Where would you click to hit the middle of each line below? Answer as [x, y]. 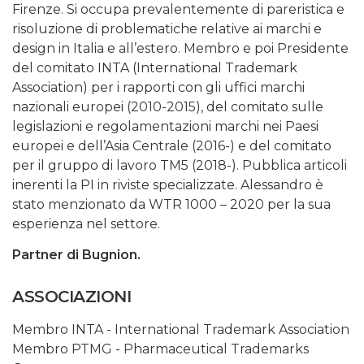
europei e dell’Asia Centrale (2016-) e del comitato [172, 146]
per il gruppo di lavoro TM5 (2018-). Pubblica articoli [180, 166]
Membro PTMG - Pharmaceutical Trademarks [160, 349]
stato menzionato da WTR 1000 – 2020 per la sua [171, 205]
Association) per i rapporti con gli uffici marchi [158, 88]
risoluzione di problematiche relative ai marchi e [167, 29]
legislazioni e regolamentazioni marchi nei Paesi [165, 127]
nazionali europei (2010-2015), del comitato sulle [168, 107]
